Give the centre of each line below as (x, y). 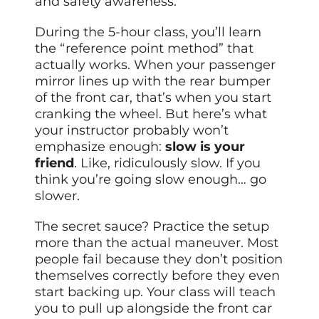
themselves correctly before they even (158, 276)
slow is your (205, 147)
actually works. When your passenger (156, 65)
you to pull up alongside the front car (154, 309)
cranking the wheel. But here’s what (151, 114)
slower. (58, 196)
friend (55, 163)
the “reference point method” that (145, 49)
